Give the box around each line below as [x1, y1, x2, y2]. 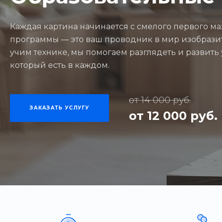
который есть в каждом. [10, 60, 110, 70]
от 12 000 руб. [129, 109, 218, 123]
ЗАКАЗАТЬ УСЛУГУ [30, 105, 89, 111]
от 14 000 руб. [129, 95, 191, 106]
